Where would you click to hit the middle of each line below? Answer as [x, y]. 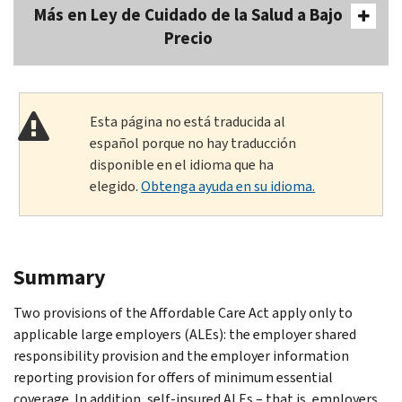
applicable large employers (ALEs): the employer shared [185, 334]
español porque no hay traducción [193, 143]
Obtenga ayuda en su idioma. [228, 186]
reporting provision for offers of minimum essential [173, 377]
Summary [60, 277]
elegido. [116, 186]
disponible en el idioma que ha [182, 164]
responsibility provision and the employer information [181, 355]
